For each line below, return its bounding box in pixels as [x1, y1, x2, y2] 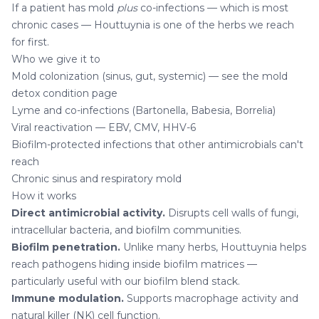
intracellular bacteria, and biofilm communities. [11, 224, 241, 237]
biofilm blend [144, 275, 209, 288]
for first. [11, 36, 49, 49]
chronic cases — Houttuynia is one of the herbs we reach [11, 19, 294, 32]
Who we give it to [11, 53, 100, 66]
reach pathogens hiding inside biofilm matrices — [11, 258, 257, 271]
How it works [11, 189, 76, 203]
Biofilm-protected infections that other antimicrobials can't [11, 138, 303, 152]
